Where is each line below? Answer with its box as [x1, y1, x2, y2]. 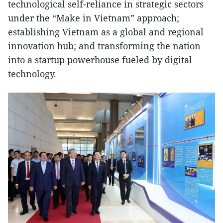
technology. [8, 68, 56, 80]
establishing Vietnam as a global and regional [8, 26, 204, 38]
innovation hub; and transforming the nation [8, 40, 201, 52]
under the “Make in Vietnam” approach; [8, 12, 179, 24]
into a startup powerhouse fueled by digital [8, 54, 192, 66]
